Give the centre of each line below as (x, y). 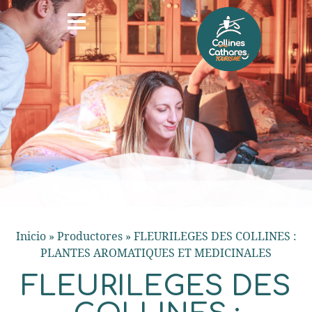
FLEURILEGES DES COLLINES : (215, 236)
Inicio (31, 236)
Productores (89, 236)
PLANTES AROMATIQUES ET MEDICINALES (156, 253)
